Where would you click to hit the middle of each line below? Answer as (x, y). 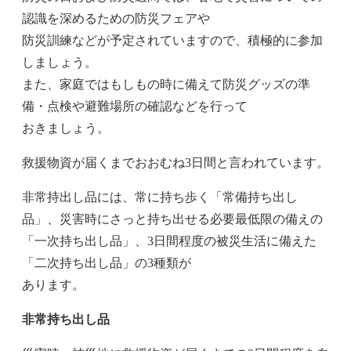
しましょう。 (60, 63)
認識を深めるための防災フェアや (116, 19)
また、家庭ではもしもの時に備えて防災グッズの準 (166, 85)
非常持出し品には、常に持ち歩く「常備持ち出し (160, 197)
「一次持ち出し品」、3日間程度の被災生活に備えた (169, 241)
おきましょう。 (66, 128)
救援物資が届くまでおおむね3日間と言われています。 (175, 163)
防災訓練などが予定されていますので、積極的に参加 (172, 41)
